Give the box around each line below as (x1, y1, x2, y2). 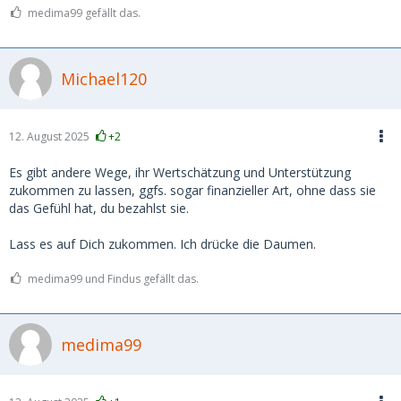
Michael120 (61, 67, 147, 90)
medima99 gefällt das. (28, 5, 141, 21)
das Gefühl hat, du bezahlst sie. (9, 200, 189, 217)
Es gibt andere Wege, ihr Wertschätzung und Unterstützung (9, 164, 351, 181)
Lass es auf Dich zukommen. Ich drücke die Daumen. (9, 235, 316, 252)
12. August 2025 (9, 129, 90, 144)
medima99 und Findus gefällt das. (28, 271, 199, 286)
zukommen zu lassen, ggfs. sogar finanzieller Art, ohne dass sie (9, 182, 376, 199)
